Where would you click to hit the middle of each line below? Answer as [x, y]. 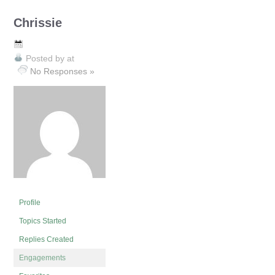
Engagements [42, 258]
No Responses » [62, 71]
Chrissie [38, 23]
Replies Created [46, 239]
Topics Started [43, 221]
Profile [30, 203]
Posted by [46, 58]
